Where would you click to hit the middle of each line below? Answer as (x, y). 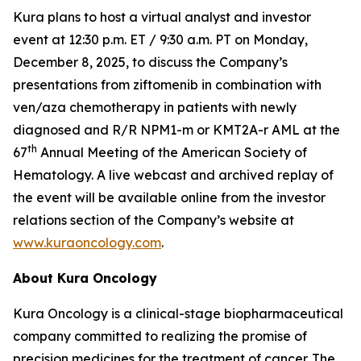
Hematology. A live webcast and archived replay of (173, 175)
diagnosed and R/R (77, 130)
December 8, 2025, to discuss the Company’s (150, 62)
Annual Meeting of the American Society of (172, 152)
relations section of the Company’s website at (154, 220)
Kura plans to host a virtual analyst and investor (162, 17)
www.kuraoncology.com (87, 243)
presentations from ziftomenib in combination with (167, 85)
